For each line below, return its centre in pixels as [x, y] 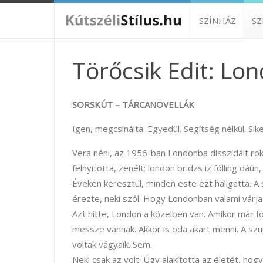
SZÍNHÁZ [218, 21]
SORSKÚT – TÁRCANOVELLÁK [133, 104]
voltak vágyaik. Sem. [112, 244]
